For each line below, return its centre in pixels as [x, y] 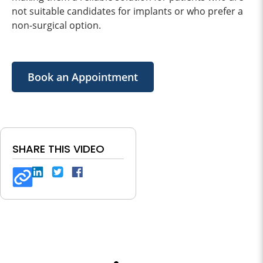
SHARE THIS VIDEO [58, 149]
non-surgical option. [56, 25]
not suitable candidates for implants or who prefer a [127, 11]
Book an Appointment [83, 77]
